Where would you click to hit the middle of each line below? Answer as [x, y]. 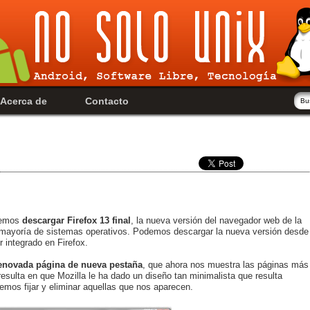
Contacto [107, 101]
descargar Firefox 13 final [76, 220]
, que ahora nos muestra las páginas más [226, 264]
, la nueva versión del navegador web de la [216, 220]
